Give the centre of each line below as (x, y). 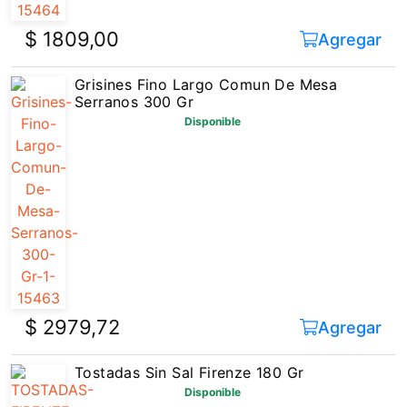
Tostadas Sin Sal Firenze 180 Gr (189, 334)
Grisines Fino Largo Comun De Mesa (206, 46)
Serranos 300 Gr (134, 64)
